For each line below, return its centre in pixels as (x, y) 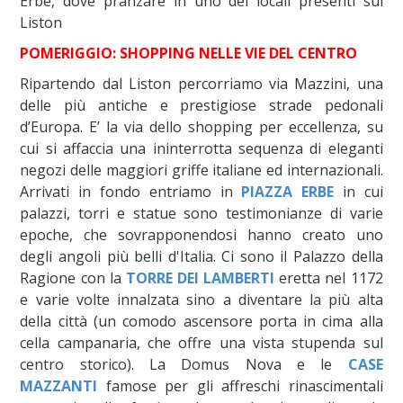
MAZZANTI (59, 385)
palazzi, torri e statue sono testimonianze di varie (201, 213)
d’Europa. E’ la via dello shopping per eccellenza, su (201, 126)
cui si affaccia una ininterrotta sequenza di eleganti (201, 148)
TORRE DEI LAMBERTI (200, 278)
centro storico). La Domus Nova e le (184, 364)
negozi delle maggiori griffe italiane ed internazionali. (201, 170)
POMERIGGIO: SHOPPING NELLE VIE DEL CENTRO (189, 53)
